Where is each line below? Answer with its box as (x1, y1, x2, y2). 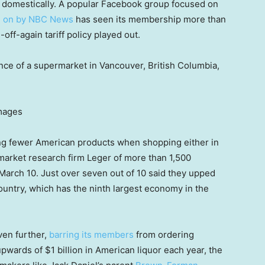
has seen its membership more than (73, 14, 226, 25)
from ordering (134, 229, 194, 241)
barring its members (49, 229, 134, 241)
